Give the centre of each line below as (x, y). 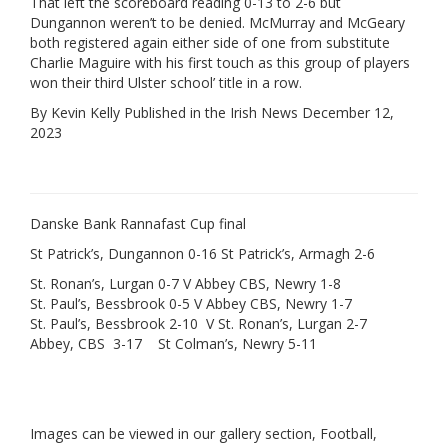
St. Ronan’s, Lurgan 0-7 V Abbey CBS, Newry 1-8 (185, 283)
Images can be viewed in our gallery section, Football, (203, 433)
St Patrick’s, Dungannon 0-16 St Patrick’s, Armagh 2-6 (202, 253)
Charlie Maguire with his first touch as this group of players (220, 62)
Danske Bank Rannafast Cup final (138, 223)
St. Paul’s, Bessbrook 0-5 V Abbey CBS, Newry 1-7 (191, 303)
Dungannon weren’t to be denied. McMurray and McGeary (217, 22)
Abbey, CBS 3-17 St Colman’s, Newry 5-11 (173, 343)
